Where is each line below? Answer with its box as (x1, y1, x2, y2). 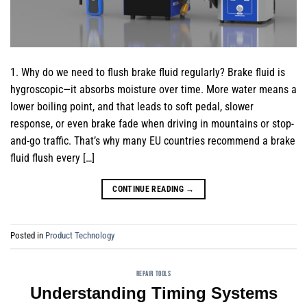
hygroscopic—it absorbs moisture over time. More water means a (10, 82, 297, 96)
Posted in (10, 230, 45, 241)
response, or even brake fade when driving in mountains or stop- (10, 116, 294, 130)
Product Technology (45, 230, 114, 241)
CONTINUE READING (112, 184, 186, 194)
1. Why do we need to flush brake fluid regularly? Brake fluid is (10, 65, 285, 79)
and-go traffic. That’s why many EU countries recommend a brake (10, 134, 295, 147)
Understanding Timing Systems (29, 284, 278, 303)
